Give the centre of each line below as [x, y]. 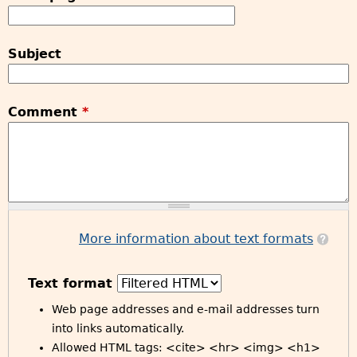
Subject [35, 54]
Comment [45, 112]
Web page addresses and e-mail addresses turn [186, 309]
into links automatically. [118, 328]
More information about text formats [196, 239]
